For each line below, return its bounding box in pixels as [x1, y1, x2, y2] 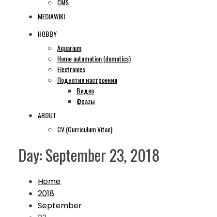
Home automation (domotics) [57, 53, 131, 63]
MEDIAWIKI [38, 11, 65, 21]
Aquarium [57, 43, 81, 53]
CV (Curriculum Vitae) [57, 124, 112, 134]
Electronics [57, 64, 85, 74]
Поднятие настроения [57, 75, 117, 85]
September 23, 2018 [46, 143, 160, 167]
